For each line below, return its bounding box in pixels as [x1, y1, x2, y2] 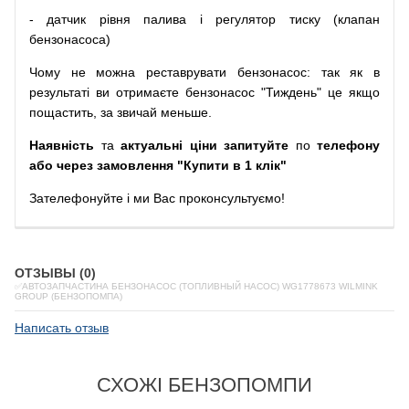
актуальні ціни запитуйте [121, 138, 288, 152]
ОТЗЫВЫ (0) [15, 266, 96, 280]
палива [143, 12, 187, 26]
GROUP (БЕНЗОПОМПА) [15, 291, 122, 301]
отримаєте [116, 85, 179, 100]
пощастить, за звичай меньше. [29, 105, 212, 120]
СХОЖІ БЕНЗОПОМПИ [97, 373, 312, 396]
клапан [338, 12, 381, 26]
